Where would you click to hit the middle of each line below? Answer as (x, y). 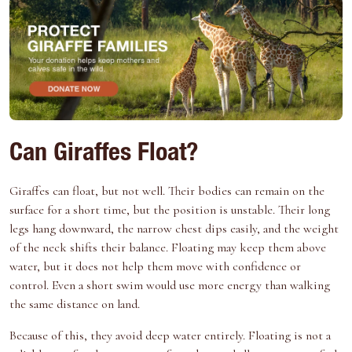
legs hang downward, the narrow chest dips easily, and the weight (174, 229)
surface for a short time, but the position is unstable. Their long (170, 210)
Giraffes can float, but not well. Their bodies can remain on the (167, 191)
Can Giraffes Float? (104, 155)
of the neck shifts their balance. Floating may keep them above (168, 248)
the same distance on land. (75, 304)
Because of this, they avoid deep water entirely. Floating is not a (170, 336)
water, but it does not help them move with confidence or (155, 267)
